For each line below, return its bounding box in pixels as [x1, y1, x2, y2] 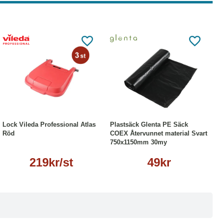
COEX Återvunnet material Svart [110, 130, 207, 137]
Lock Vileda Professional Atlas [2, 121, 96, 129]
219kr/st [29, 156, 73, 169]
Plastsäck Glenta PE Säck [110, 121, 188, 129]
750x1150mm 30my [110, 138, 167, 146]
